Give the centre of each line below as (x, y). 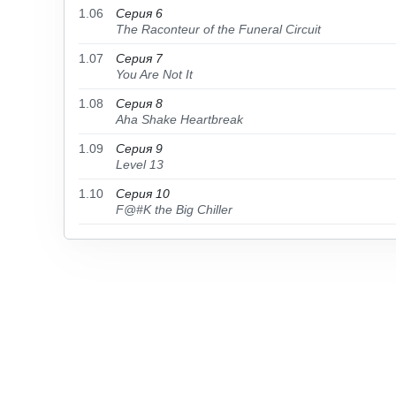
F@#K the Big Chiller (174, 209)
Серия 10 (143, 194)
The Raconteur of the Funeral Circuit (218, 29)
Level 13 (140, 164)
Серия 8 (139, 103)
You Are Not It (154, 74)
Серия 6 (139, 13)
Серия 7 (139, 58)
